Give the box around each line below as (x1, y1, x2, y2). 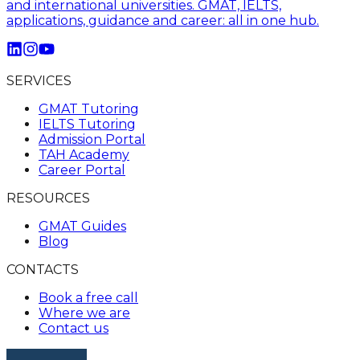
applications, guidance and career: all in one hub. (6, 12, 319, 28)
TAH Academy (39, 146, 129, 162)
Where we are (39, 305, 130, 321)
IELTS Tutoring (39, 116, 136, 132)
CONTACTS (6, 261, 79, 277)
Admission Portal (39, 131, 145, 147)
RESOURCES (6, 190, 90, 206)
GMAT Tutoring (39, 100, 139, 117)
